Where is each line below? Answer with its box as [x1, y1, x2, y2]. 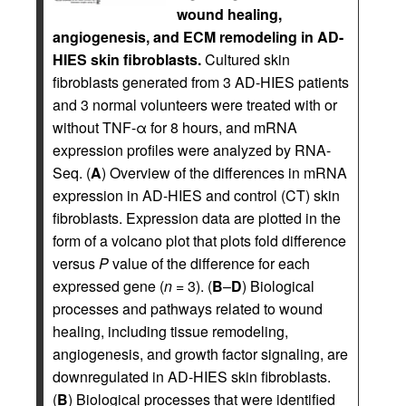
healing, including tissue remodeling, [53, 320, 288, 342]
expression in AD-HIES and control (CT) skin [53, 184, 340, 206]
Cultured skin [201, 48, 290, 70]
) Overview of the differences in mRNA [101, 161, 347, 183]
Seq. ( [53, 161, 91, 183]
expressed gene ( [53, 275, 164, 296]
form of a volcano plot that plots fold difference [53, 229, 346, 251]
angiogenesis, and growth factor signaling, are [53, 343, 348, 364]
